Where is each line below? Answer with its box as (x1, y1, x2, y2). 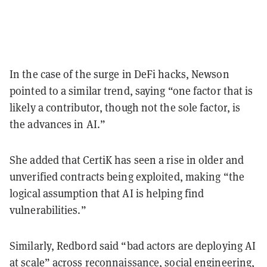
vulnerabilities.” (10, 203, 86, 217)
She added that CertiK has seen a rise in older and (10, 153, 244, 167)
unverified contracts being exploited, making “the (10, 169, 244, 184)
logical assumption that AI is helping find (10, 186, 204, 200)
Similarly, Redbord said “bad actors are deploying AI (10, 238, 256, 253)
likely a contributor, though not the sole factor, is (10, 100, 241, 114)
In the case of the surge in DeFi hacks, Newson (10, 67, 229, 81)
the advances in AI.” (10, 117, 106, 131)
